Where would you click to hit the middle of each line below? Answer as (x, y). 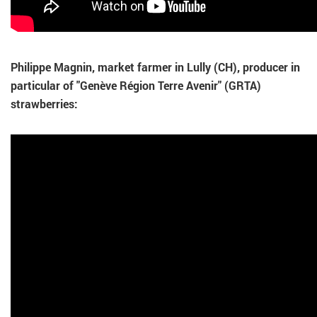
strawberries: (44, 104)
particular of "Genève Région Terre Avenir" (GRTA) (136, 85)
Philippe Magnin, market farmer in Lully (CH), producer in (155, 67)
